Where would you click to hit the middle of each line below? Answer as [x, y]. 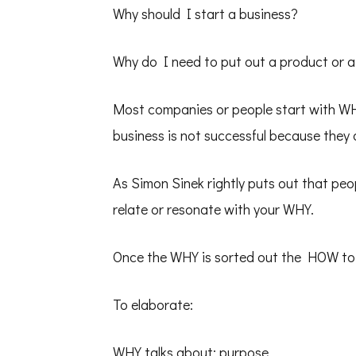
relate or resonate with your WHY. [213, 209]
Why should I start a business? [205, 14]
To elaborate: [153, 304]
